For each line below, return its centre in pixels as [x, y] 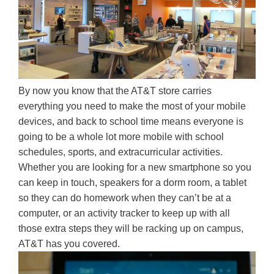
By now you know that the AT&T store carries [115, 91]
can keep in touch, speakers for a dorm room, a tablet [132, 182]
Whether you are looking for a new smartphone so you [135, 167]
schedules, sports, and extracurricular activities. [120, 152]
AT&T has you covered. [72, 243]
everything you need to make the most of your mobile [132, 106]
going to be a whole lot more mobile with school [121, 136]
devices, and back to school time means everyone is [131, 121]
